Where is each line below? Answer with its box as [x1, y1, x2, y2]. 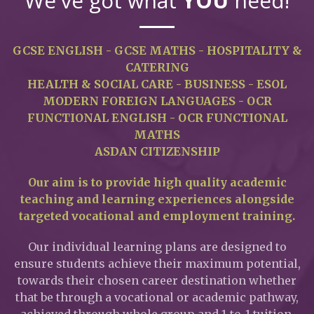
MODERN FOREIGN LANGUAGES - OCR [42, 93, 272, 108]
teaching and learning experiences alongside [20, 191, 294, 206]
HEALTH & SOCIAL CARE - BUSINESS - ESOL [27, 76, 287, 91]
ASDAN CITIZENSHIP [94, 144, 220, 158]
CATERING [125, 60, 189, 74]
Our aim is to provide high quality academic [27, 175, 287, 189]
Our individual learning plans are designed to [27, 239, 287, 254]
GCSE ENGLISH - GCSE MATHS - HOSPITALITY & [12, 43, 302, 57]
